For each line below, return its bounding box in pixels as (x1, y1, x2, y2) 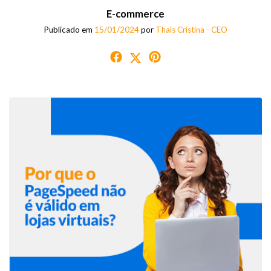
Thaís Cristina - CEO (155, 24, 227, 34)
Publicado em (44, 24, 94, 34)
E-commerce (106, 7, 165, 20)
